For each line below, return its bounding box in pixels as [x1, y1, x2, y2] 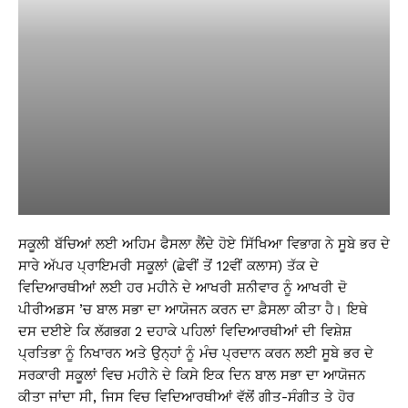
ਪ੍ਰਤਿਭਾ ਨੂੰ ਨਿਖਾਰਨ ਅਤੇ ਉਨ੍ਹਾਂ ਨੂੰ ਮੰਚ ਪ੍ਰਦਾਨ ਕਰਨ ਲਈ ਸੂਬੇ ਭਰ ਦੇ [18, 345, 373, 362]
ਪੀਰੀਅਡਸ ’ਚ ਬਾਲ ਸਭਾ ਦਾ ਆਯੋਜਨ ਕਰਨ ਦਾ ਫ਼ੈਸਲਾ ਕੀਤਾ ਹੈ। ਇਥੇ [18, 301, 368, 318]
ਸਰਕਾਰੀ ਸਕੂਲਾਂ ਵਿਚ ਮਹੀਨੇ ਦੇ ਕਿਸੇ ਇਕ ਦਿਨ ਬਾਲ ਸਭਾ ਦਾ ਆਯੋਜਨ [18, 367, 365, 383]
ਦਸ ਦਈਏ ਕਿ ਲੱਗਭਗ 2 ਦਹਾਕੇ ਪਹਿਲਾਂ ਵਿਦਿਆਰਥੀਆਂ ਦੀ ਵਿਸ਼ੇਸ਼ [18, 323, 352, 340]
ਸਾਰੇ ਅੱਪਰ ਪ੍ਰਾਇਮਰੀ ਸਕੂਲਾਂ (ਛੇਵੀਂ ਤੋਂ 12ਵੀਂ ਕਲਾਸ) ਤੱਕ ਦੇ [18, 258, 319, 274]
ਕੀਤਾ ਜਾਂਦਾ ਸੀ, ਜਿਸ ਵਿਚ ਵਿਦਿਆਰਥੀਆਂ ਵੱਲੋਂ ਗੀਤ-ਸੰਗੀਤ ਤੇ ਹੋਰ [18, 389, 354, 405]
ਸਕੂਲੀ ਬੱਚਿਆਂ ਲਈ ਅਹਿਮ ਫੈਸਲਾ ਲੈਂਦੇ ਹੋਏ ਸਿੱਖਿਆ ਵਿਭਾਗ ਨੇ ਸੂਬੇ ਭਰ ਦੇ [18, 236, 390, 252]
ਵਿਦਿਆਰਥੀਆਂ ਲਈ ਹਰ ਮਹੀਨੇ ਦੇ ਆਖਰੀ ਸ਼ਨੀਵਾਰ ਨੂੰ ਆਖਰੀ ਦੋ [18, 280, 347, 296]
